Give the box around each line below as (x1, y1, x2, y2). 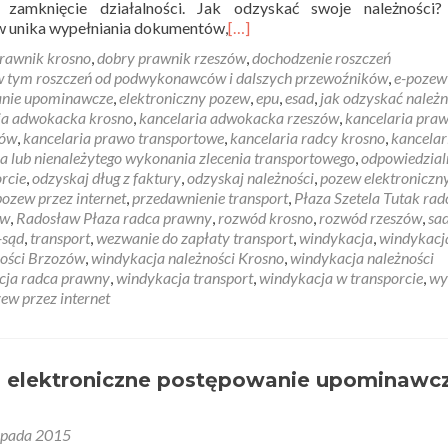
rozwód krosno (218, 208, 313, 227)
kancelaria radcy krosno (230, 128, 385, 147)
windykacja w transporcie (259, 268, 423, 287)
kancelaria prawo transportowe (23, 128, 224, 147)
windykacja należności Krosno (91, 248, 284, 267)
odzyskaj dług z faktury (32, 168, 181, 187)
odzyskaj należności (187, 168, 314, 187)
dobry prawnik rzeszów (97, 48, 246, 67)
